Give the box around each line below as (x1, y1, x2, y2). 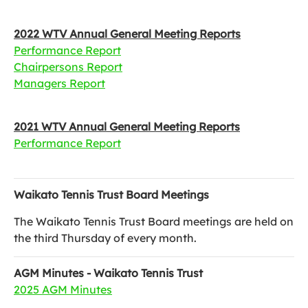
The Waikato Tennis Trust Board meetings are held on (14, 214, 294, 228)
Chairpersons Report (14, 60, 122, 74)
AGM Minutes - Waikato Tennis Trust (14, 266, 203, 280)
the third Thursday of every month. (14, 231, 202, 245)
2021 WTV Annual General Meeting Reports (14, 120, 240, 133)
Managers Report (14, 76, 105, 90)
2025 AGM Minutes (14, 283, 112, 296)
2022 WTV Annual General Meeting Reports (14, 27, 241, 41)
